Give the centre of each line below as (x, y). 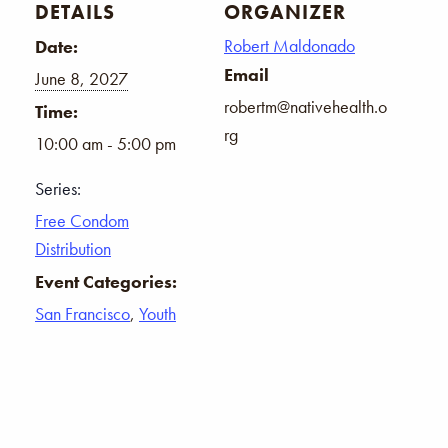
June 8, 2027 (81, 78)
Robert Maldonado (289, 45)
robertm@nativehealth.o (305, 106)
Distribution (73, 248)
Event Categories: (106, 281)
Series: (58, 188)
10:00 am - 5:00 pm (105, 143)
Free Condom (82, 220)
